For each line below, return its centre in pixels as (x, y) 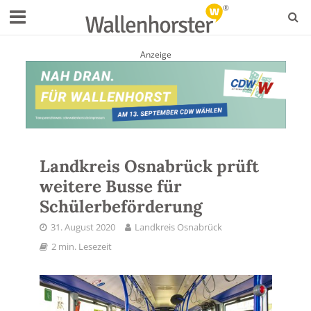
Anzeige (155, 54)
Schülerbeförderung (120, 206)
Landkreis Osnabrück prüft (149, 166)
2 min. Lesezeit (81, 246)
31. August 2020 (83, 227)
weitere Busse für (110, 186)
